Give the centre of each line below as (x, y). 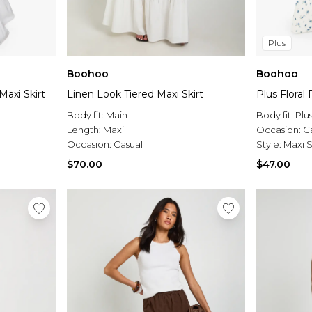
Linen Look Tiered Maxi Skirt (135, 94)
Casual (128, 145)
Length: (85, 130)
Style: (270, 145)
